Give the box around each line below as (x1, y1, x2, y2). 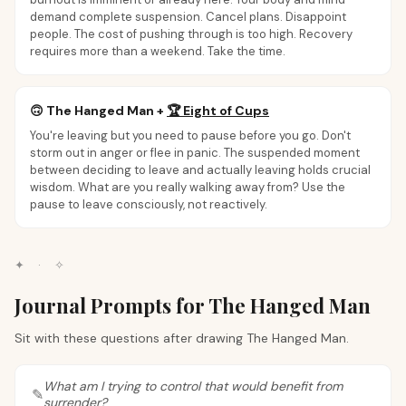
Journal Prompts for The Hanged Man (14, 292, 371, 319)
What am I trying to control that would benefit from (43, 378, 343, 394)
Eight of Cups (183, 102, 269, 119)
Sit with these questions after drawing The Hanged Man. (14, 330, 349, 346)
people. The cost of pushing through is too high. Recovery (30, 26, 353, 42)
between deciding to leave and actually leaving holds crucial (30, 162, 371, 178)
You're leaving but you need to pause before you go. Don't (30, 128, 351, 143)
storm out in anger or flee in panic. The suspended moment (30, 145, 360, 160)
